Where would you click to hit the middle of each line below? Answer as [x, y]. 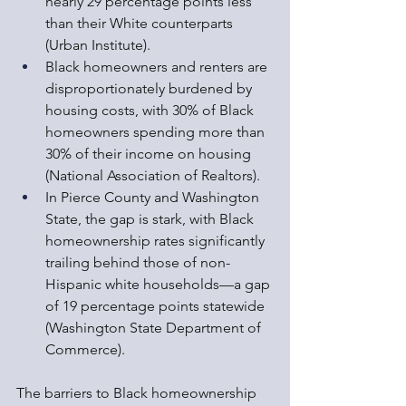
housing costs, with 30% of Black [151, 111]
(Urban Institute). [98, 45]
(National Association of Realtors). [153, 176]
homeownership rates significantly [157, 241]
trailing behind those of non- [138, 263]
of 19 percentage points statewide [157, 306]
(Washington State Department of [155, 328]
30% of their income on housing [150, 154]
